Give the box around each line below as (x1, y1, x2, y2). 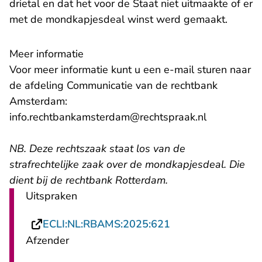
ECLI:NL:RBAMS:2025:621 (43, 217, 170, 231)
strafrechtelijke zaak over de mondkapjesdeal (9, 157, 224, 171)
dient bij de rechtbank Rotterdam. (9, 173, 168, 187)
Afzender (26, 233, 69, 247)
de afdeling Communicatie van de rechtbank (9, 78, 218, 92)
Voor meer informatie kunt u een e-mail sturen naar (9, 63, 251, 77)
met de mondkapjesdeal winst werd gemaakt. (9, 12, 227, 26)
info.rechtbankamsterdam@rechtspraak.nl (9, 110, 206, 124)
